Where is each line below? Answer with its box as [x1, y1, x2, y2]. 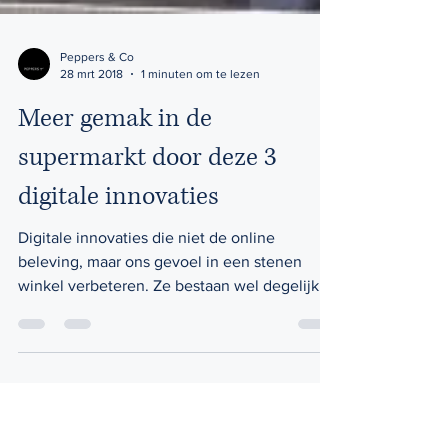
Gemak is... [18, 367, 94, 384]
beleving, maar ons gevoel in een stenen [18, 319, 302, 336]
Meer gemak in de [18, 168, 212, 201]
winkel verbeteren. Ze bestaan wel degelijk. [18, 343, 153, 360]
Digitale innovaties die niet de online [18, 295, 275, 312]
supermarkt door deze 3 [18, 207, 276, 240]
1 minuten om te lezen [141, 132, 260, 147]
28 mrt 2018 [60, 132, 123, 147]
